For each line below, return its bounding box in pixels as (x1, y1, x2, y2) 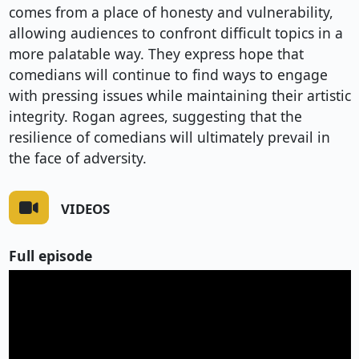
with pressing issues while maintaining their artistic (8, 86, 351, 106)
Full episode (8, 245, 92, 265)
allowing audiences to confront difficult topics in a (8, 23, 343, 43)
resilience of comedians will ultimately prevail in (8, 127, 330, 147)
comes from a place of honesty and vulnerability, (8, 2, 333, 22)
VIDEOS (60, 199, 110, 218)
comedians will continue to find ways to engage (8, 65, 328, 85)
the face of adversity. (8, 148, 147, 168)
